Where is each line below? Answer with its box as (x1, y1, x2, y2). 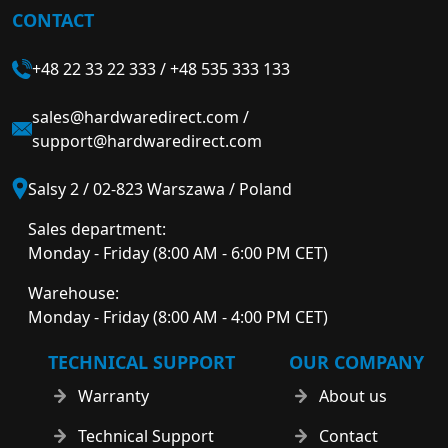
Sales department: (28, 218, 166, 240)
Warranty (78, 384, 149, 407)
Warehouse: (28, 282, 119, 304)
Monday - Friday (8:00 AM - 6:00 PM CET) (28, 242, 328, 264)
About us (319, 384, 387, 407)
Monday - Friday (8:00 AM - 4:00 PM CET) (28, 306, 328, 328)
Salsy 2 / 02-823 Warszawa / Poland (28, 178, 292, 200)
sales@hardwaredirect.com (32, 106, 239, 128)
